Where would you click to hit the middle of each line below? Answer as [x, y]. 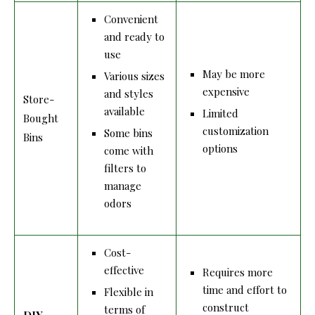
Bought [41, 118]
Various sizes [134, 76]
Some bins [128, 133]
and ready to [134, 36]
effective [124, 270]
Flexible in [129, 291]
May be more [234, 73]
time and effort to [245, 289]
